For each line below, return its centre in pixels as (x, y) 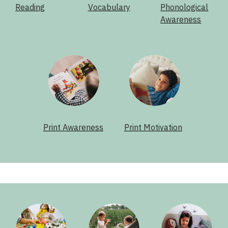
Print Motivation (153, 127)
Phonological (184, 7)
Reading (30, 7)
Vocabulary (109, 7)
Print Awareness (73, 127)
